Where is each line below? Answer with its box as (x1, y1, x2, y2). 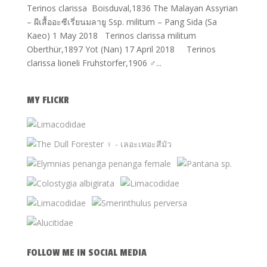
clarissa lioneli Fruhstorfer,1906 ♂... (26, 57, 162, 69)
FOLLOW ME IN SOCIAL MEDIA (26, 247, 147, 259)
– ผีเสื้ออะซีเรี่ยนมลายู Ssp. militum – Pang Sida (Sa (26, 16, 217, 27)
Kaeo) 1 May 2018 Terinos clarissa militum (26, 30, 198, 41)
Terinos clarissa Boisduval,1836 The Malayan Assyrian (26, 2, 238, 14)
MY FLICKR (26, 94, 69, 106)
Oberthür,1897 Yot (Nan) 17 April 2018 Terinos (26, 44, 216, 55)
